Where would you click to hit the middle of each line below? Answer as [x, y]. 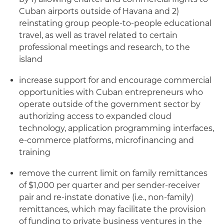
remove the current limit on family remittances [113, 173]
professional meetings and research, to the [104, 47]
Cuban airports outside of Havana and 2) [99, 11]
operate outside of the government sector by [110, 104]
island [31, 59]
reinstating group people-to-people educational [115, 23]
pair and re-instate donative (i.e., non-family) [106, 197]
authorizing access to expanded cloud [95, 116]
